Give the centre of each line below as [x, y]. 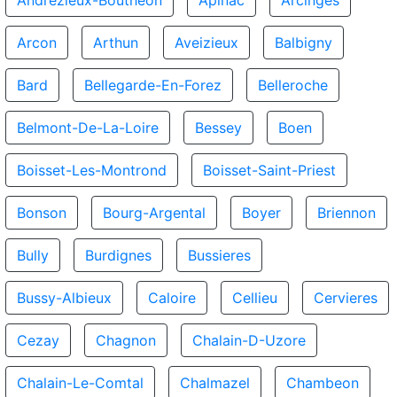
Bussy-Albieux [64, 298]
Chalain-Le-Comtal [80, 383]
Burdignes [118, 255]
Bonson [42, 213]
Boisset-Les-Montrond [92, 170]
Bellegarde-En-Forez [153, 85]
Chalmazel [215, 383]
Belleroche [293, 85]
